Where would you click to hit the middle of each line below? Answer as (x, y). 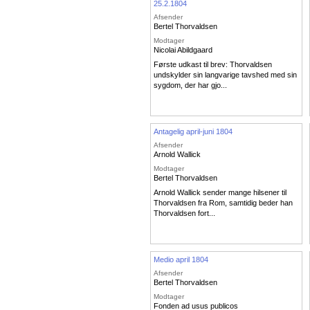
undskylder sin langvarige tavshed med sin (225, 75)
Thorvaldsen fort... (184, 213)
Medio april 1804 (181, 259)
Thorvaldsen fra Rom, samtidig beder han (223, 203)
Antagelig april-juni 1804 (193, 131)
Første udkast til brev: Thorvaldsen (213, 65)
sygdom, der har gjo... (190, 85)
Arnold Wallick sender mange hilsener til (220, 193)
